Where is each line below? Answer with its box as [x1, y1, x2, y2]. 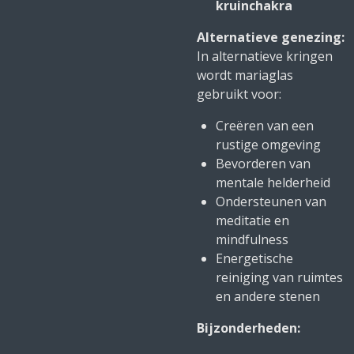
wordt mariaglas [197, 66, 293, 84]
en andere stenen [216, 288, 320, 305]
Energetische [216, 250, 293, 267]
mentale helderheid [216, 174, 330, 191]
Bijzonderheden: [197, 319, 300, 337]
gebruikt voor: [197, 85, 281, 103]
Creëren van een [216, 117, 314, 134]
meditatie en [216, 212, 289, 229]
